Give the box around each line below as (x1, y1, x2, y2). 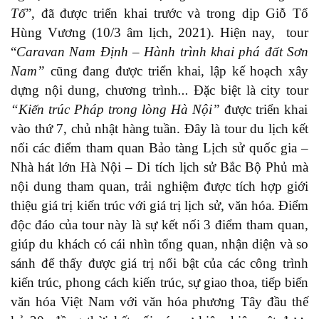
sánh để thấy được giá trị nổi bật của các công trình (11, 255, 308, 271)
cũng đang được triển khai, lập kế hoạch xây (50, 63, 309, 78)
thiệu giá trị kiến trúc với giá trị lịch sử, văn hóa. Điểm (11, 197, 308, 213)
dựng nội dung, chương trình (11, 82, 178, 98)
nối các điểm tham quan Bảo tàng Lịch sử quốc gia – (11, 140, 308, 155)
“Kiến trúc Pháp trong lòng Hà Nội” (11, 101, 224, 117)
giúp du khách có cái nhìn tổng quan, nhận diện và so (11, 236, 308, 251)
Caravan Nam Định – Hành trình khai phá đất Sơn (16, 43, 308, 59)
